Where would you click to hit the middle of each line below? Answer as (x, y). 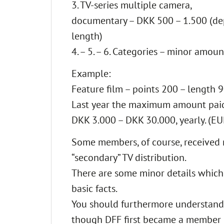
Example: (91, 73)
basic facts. (94, 188)
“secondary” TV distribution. (129, 157)
